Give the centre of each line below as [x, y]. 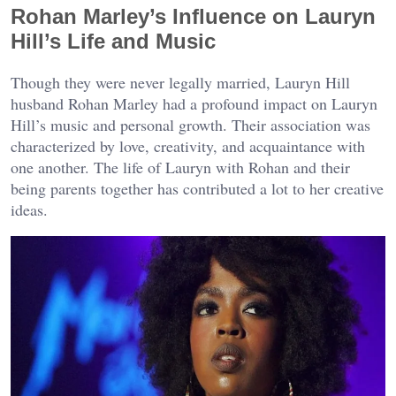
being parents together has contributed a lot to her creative [197, 188]
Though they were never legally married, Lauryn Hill [180, 82]
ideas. [29, 209]
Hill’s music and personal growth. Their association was [190, 124]
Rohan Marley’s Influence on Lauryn [193, 16]
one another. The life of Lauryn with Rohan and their [180, 167]
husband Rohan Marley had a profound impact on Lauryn [194, 103]
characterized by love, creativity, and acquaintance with [188, 145]
